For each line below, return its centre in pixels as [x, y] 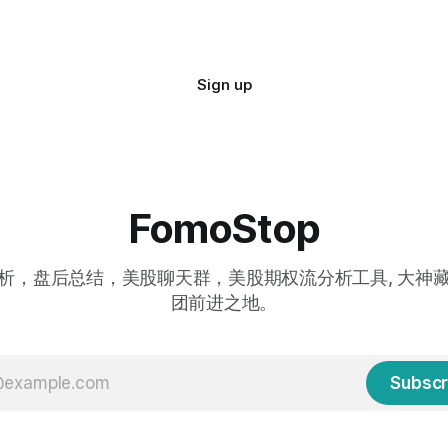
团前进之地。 [224, 303]
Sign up [224, 85]
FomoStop [224, 229]
